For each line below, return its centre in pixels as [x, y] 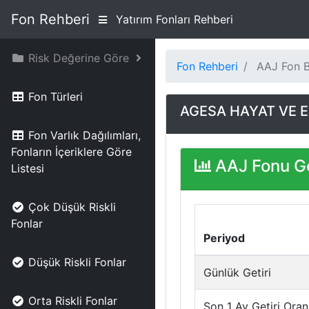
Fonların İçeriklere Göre [71, 152]
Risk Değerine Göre [79, 58]
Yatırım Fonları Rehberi [175, 19]
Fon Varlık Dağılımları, [84, 135]
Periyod [224, 238]
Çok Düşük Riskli [72, 207]
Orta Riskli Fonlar [73, 301]
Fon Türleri [56, 97]
